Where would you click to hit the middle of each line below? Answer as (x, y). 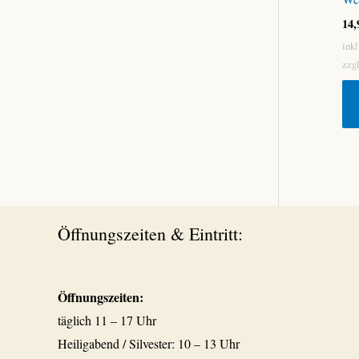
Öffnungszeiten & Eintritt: (150, 233)
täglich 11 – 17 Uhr (107, 321)
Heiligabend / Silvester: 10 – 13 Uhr (149, 344)
